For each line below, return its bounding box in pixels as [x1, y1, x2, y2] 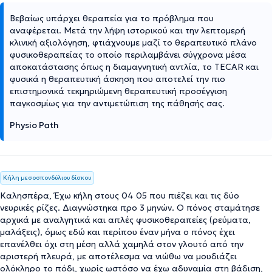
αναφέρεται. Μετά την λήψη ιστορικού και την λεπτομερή [10, 24, 245, 36]
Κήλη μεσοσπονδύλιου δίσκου [3, 173, 91, 182]
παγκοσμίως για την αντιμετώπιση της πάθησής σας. [10, 97, 225, 109]
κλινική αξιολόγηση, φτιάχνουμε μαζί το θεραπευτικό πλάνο [10, 36, 257, 48]
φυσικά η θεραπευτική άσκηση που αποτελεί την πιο [10, 73, 225, 84]
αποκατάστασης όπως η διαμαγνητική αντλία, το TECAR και [10, 61, 259, 72]
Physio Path [10, 119, 59, 131]
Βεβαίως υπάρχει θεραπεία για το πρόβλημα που [10, 12, 214, 24]
